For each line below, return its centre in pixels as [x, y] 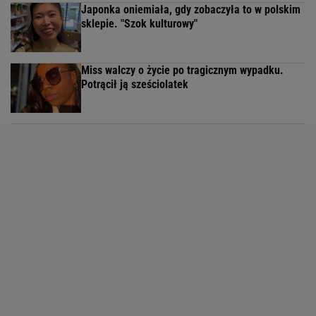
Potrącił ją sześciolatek [135, 85]
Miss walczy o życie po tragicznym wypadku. [182, 71]
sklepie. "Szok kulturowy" [139, 24]
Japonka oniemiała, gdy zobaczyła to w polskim [191, 10]
